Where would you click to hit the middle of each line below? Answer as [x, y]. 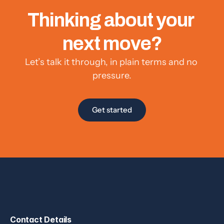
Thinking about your [110, 20]
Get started [112, 110]
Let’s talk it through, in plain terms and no [111, 62]
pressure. [112, 75]
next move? [112, 43]
